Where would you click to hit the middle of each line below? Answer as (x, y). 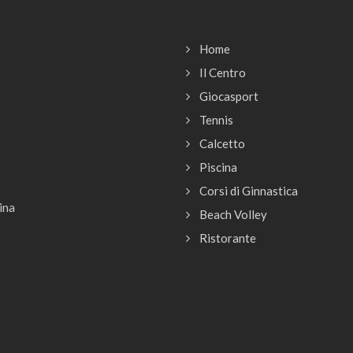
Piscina (218, 167)
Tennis (216, 119)
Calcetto (222, 143)
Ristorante (228, 238)
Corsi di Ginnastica (249, 190)
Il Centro (223, 72)
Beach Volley (233, 214)
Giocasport (229, 96)
